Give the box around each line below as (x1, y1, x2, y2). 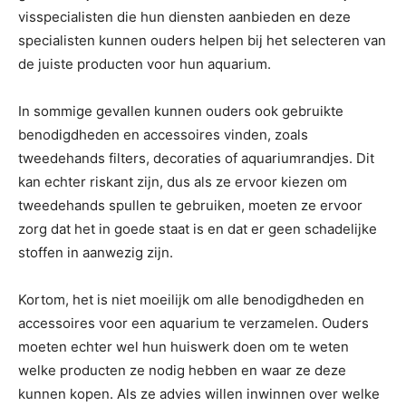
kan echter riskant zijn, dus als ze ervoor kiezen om (18, 173, 347, 190)
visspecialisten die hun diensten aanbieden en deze (18, 8, 351, 25)
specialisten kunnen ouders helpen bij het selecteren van (18, 32, 386, 49)
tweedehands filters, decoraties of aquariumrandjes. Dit (18, 150, 374, 167)
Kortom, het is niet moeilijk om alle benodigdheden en (18, 291, 364, 308)
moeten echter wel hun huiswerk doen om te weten (18, 338, 349, 355)
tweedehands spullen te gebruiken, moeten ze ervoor (18, 197, 362, 214)
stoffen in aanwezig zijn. (18, 244, 173, 261)
